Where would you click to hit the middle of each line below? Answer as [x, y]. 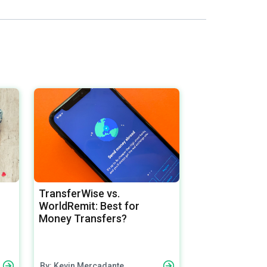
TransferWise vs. [80, 193]
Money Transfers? [83, 218]
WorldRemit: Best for [89, 206]
